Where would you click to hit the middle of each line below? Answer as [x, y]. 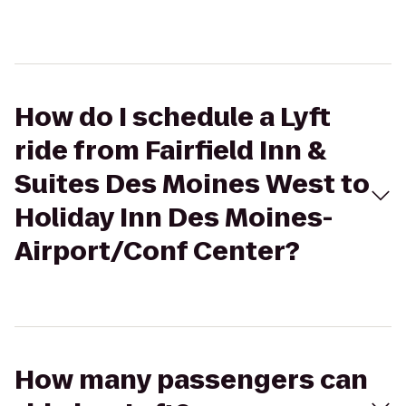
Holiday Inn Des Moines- [174, 218]
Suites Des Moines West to [192, 184]
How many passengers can [191, 380]
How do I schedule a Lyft [173, 117]
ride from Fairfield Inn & [170, 151]
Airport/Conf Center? [157, 251]
